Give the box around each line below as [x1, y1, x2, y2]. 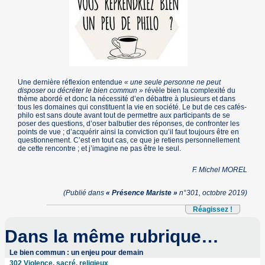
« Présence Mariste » [105, 189, 177, 198]
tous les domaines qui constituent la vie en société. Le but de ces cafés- [18, 103, 247, 112]
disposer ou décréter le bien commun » [18, 86, 146, 95]
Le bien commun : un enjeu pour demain [9, 248, 143, 257]
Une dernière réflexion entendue [18, 78, 125, 87]
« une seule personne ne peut [124, 78, 221, 87]
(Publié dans [63, 189, 106, 198]
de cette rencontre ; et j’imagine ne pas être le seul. [18, 144, 182, 153]
